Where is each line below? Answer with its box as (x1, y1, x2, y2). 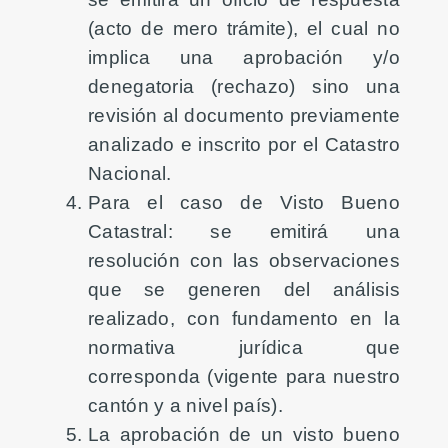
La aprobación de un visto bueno (88, 422, 400, 445)
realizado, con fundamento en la (88, 306, 400, 329)
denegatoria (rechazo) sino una (88, 74, 400, 97)
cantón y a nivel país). (88, 393, 283, 416)
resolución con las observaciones (88, 248, 400, 271)
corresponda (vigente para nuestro (88, 364, 400, 387)
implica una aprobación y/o (88, 45, 400, 68)
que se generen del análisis (88, 277, 400, 300)
